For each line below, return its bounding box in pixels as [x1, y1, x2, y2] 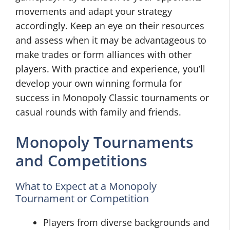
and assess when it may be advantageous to [15, 34, 206, 46]
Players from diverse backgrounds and [43, 216, 209, 228]
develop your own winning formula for [15, 77, 182, 89]
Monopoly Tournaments [15, 131, 194, 152]
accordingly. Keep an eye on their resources [15, 20, 204, 32]
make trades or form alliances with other [15, 48, 191, 61]
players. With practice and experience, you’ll [15, 63, 205, 75]
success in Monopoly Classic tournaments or [15, 91, 209, 104]
